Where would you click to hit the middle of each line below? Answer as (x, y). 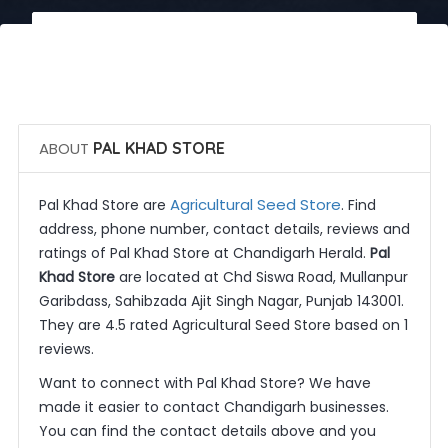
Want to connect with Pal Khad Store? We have (204, 383)
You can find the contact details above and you (207, 431)
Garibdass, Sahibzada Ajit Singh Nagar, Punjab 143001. (221, 301)
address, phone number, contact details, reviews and (224, 229)
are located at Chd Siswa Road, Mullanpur (261, 277)
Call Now (232, 37)
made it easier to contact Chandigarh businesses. (213, 407)
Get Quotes (230, 95)
